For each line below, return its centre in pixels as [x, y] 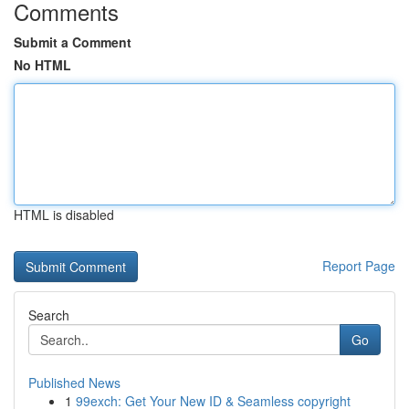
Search [49, 315]
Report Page [359, 266]
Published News [74, 383]
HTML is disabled [64, 215]
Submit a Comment [73, 42]
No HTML [42, 65]
